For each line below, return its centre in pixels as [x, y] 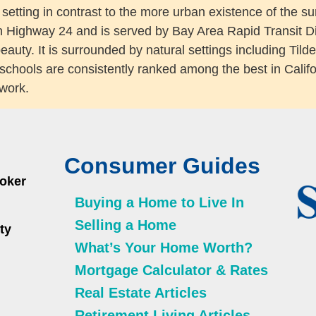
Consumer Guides [162, 165]
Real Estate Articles [141, 292]
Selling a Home [126, 225]
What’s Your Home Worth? [164, 247]
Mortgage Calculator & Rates [171, 270]
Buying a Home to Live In [159, 202]
